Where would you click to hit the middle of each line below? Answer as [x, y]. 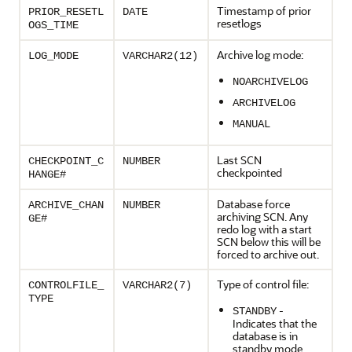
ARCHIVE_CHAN [66, 205]
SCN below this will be [269, 242]
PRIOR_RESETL [66, 12]
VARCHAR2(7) [157, 285]
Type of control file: [263, 284]
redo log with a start [264, 229]
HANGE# [47, 174]
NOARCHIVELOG [270, 82]
